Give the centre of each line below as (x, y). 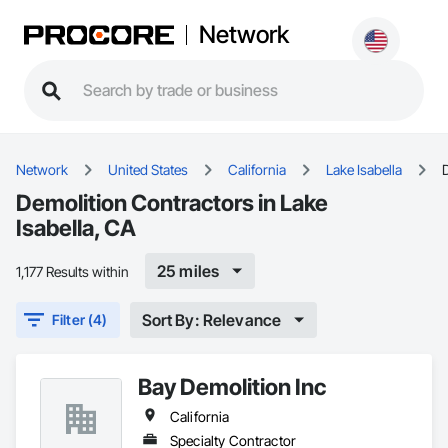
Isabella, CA (76, 227)
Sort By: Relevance (211, 319)
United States (148, 169)
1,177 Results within (72, 271)
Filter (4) (80, 319)
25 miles (188, 270)
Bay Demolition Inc (232, 386)
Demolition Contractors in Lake (172, 202)
